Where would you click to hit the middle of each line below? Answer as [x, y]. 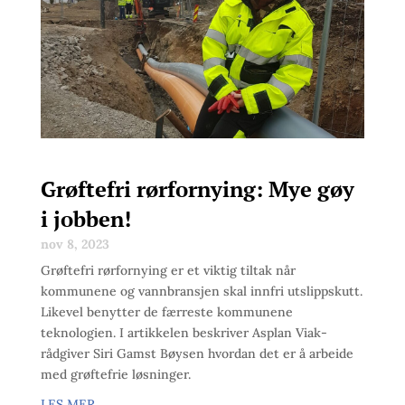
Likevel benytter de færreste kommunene [166, 311]
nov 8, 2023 [75, 244]
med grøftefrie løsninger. [115, 374]
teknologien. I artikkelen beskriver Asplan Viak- [184, 332]
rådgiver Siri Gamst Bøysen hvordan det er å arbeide [197, 353]
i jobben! [85, 218]
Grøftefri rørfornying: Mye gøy [197, 188]
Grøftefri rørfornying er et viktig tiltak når [168, 270]
